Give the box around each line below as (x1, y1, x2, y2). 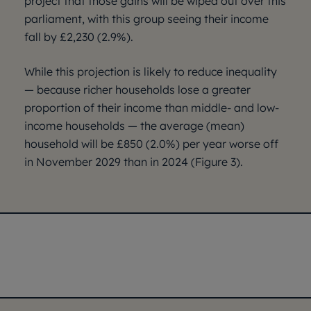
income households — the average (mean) (24, 119, 244, 133)
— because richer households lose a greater (24, 83, 251, 96)
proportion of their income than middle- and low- (24, 101, 279, 115)
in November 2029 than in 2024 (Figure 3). (24, 155, 243, 169)
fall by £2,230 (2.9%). (24, 30, 133, 44)
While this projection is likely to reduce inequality (24, 65, 277, 78)
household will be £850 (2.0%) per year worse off (24, 137, 278, 151)
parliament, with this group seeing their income (24, 12, 269, 26)
